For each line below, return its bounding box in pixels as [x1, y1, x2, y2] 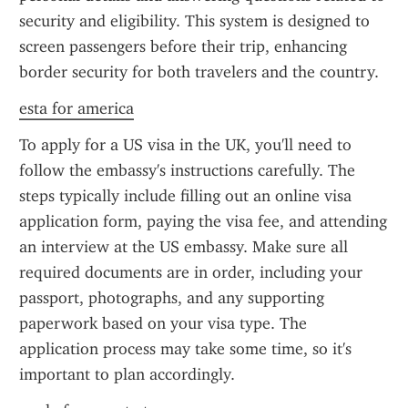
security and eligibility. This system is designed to [19, 11, 370, 31]
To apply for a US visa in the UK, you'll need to [19, 135, 352, 155]
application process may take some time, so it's [19, 339, 352, 359]
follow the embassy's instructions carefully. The [19, 160, 355, 180]
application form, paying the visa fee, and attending [19, 211, 387, 231]
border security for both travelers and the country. [19, 62, 379, 82]
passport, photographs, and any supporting [19, 288, 324, 308]
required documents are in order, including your [19, 262, 362, 282]
